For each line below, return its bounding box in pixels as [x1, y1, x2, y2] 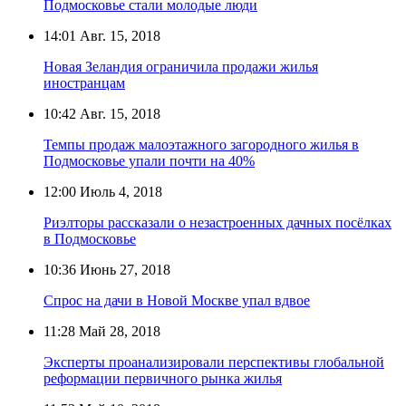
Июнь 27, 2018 [76, 261, 170, 277]
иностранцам [43, 74, 125, 91]
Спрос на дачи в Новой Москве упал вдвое [43, 292, 310, 308]
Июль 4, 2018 [76, 183, 162, 199]
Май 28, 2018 [75, 323, 160, 339]
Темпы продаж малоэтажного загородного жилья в [43, 136, 359, 152]
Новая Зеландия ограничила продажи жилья [43, 58, 318, 74]
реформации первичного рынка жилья [43, 370, 282, 386]
